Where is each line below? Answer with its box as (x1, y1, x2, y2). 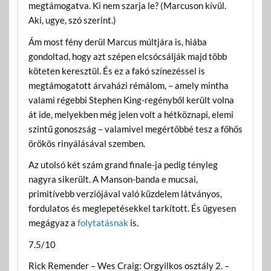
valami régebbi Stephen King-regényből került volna (28, 94, 234, 105)
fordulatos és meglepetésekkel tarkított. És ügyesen (28, 203, 236, 214)
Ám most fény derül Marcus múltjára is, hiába (28, 36, 207, 47)
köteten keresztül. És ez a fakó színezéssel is (28, 65, 205, 76)
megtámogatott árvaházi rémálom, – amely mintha (28, 79, 229, 91)
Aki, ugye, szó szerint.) (28, 15, 116, 26)
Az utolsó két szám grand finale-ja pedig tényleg (28, 159, 218, 171)
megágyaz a (28, 217, 77, 229)
